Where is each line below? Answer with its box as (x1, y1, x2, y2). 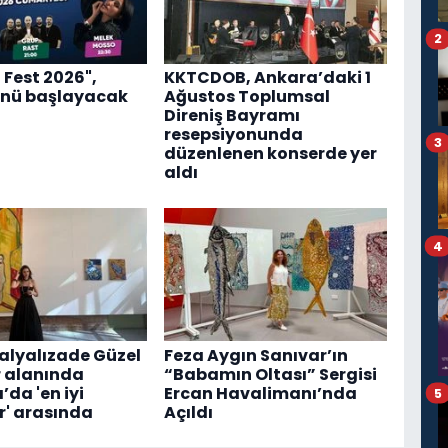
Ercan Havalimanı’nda (163, 381, 357, 405)
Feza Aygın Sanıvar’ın (163, 343, 348, 367)
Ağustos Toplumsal (163, 85, 330, 109)
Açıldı (163, 400, 213, 424)
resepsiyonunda (163, 123, 303, 147)
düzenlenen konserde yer (163, 142, 377, 166)
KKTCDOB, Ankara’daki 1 (163, 66, 371, 90)
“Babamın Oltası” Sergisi (163, 362, 377, 386)
